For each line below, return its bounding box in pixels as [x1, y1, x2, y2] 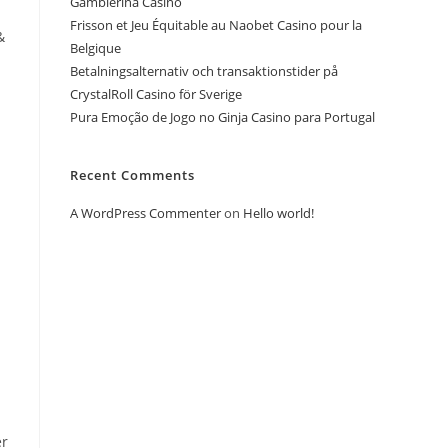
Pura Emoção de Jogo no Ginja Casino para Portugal [70, 107, 375, 126]
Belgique [70, 38, 121, 57]
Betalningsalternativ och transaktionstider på [70, 61, 338, 80]
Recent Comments [70, 165, 195, 184]
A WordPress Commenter [70, 203, 221, 222]
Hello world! [243, 203, 314, 222]
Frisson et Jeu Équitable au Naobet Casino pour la [70, 15, 362, 34]
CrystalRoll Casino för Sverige [70, 84, 242, 103]
